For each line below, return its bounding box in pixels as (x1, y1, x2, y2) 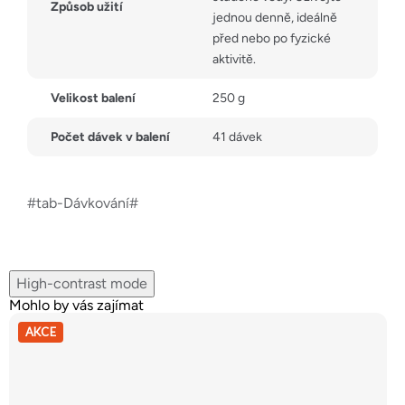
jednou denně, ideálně (212, 9, 337, 25)
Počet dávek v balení (51, 128, 170, 145)
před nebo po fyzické (212, 30, 331, 46)
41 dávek (212, 128, 262, 145)
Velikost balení (51, 89, 136, 106)
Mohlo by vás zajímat (9, 296, 144, 314)
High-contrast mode (16, 274, 147, 292)
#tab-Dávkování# (27, 193, 138, 212)
